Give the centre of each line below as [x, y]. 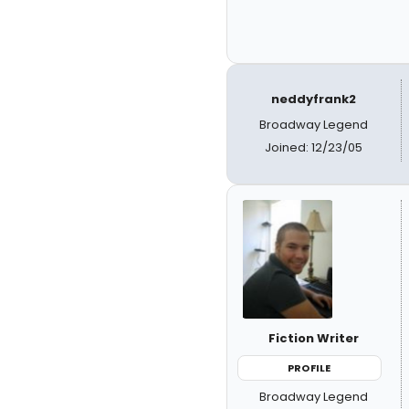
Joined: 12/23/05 [314, 147]
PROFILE [309, 367]
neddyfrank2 [314, 99]
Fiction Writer [314, 338]
